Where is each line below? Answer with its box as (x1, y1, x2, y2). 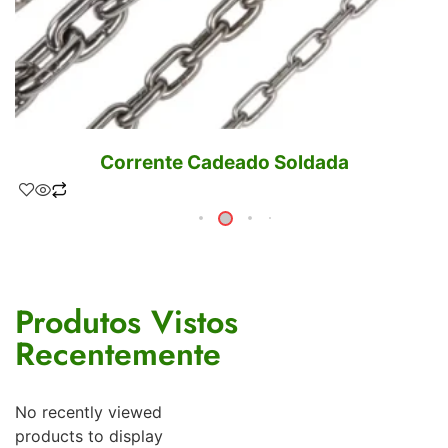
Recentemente (15, 330, 221, 377)
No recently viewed (15, 401, 162, 422)
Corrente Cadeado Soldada (99, 150, 349, 174)
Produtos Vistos (15, 298, 238, 345)
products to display (15, 425, 163, 446)
